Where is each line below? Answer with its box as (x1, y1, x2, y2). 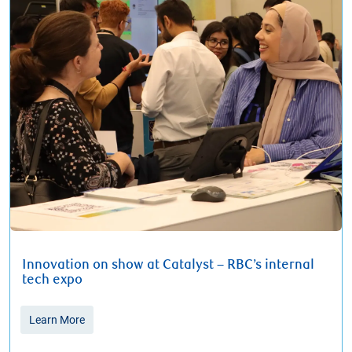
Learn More (29, 313, 85, 327)
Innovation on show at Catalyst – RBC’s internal (22, 257, 314, 273)
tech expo (22, 272, 82, 288)
